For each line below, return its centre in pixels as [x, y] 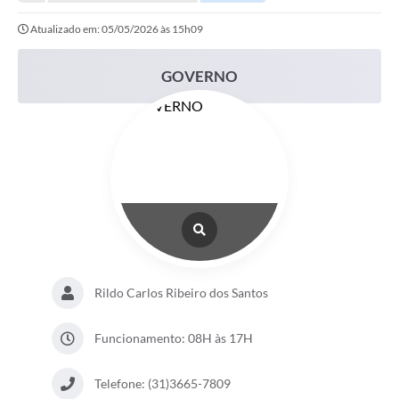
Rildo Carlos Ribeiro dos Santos [181, 293]
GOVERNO [199, 77]
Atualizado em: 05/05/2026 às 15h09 [117, 29]
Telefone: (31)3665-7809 [162, 384]
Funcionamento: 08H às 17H [173, 338]
